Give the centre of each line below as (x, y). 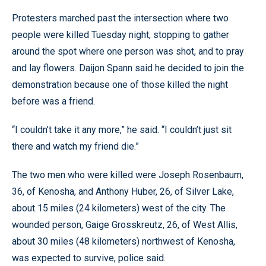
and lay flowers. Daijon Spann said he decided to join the (128, 68)
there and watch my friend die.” (75, 146)
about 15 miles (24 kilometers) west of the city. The (119, 208)
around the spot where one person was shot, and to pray (128, 51)
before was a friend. (53, 101)
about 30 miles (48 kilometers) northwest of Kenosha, (123, 241)
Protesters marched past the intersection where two (120, 18)
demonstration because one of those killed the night (120, 84)
